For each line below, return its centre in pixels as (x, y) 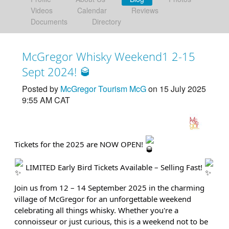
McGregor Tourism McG (103, 88)
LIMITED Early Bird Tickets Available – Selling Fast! (114, 167)
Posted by (41, 88)
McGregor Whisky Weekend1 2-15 (108, 56)
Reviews (145, 10)
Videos (41, 10)
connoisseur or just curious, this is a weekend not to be (111, 221)
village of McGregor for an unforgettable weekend (102, 199)
